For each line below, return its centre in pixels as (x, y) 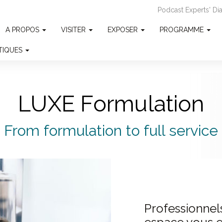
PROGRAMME (183, 30)
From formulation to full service (111, 131)
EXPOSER (124, 30)
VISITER (74, 30)
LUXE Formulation (111, 104)
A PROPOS (23, 30)
